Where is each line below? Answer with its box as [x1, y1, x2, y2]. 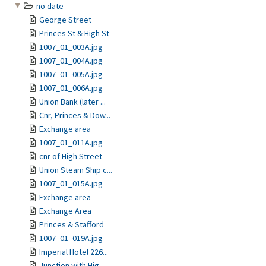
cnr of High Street [39, 151, 102, 161]
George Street [39, 14, 91, 25]
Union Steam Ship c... [39, 164, 112, 175]
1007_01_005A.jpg [39, 69, 103, 80]
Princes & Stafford [39, 219, 104, 230]
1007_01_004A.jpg [39, 55, 103, 66]
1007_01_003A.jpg [39, 42, 103, 52]
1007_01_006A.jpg [39, 83, 103, 93]
